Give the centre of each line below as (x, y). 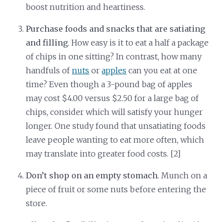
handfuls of (49, 70)
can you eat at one (162, 70)
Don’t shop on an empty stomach (92, 175)
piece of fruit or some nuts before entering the (116, 189)
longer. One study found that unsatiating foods (116, 126)
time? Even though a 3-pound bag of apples (109, 84)
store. (37, 203)
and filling (47, 42)
